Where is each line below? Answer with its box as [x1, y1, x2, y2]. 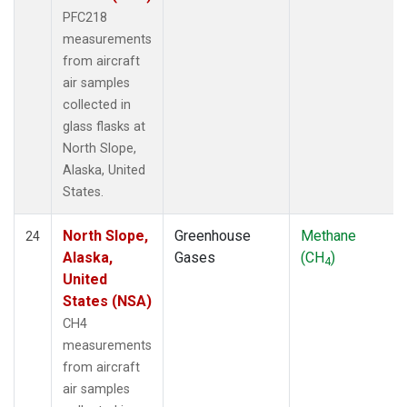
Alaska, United [63, 162, 145, 178]
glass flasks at [63, 118, 145, 134]
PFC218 [63, 9, 107, 25]
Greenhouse [174, 226, 251, 244]
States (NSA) [63, 292, 152, 310]
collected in [63, 96, 131, 113]
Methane [301, 226, 356, 244]
